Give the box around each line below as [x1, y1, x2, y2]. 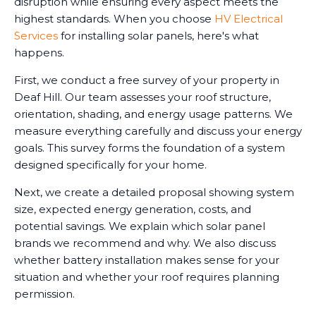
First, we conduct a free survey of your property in [14, 73, 279, 87]
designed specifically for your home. [14, 158, 207, 172]
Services [14, 29, 58, 43]
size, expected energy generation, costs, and [14, 202, 251, 217]
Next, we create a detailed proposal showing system [14, 186, 294, 200]
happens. [14, 46, 64, 60]
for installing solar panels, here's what [58, 29, 259, 43]
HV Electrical [214, 12, 283, 26]
